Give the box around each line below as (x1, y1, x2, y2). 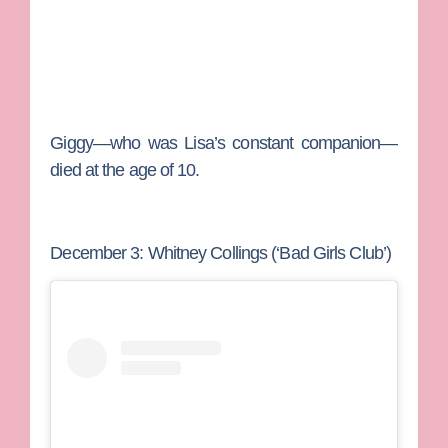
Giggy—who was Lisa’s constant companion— (50, 132, 398, 153)
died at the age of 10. (50, 159, 200, 180)
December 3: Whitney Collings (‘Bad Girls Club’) (50, 242, 392, 263)
